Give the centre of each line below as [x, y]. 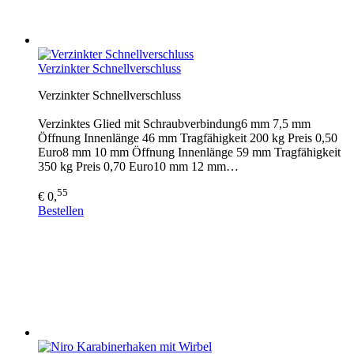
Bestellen [61, 210]
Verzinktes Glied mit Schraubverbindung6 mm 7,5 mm [174, 123]
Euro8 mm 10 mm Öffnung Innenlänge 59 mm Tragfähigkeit [189, 152]
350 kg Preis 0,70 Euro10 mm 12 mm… [138, 166]
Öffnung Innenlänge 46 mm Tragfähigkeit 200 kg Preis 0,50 [188, 137]
